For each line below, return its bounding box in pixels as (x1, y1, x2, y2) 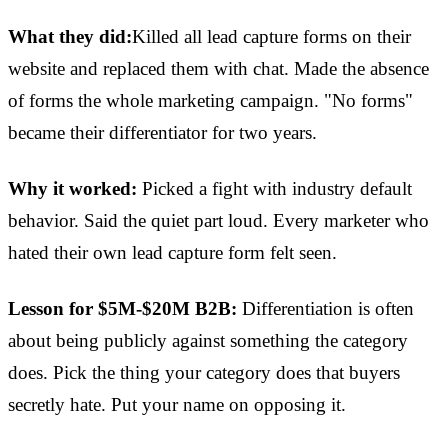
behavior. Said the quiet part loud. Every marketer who (8, 210, 429, 232)
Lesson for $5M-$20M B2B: (8, 298, 237, 320)
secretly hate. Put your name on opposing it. (8, 394, 346, 416)
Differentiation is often (237, 298, 414, 320)
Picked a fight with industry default (137, 178, 412, 200)
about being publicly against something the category (8, 330, 408, 352)
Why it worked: (8, 178, 137, 200)
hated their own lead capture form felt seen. (8, 242, 337, 264)
